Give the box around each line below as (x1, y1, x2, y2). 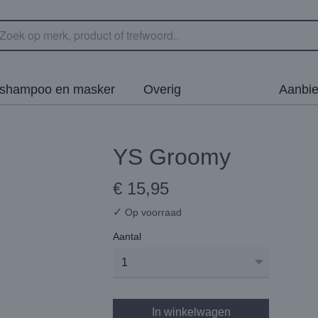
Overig (143, 82, 181, 97)
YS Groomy (113, 144, 231, 170)
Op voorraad (122, 207, 182, 218)
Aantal (113, 231, 141, 242)
